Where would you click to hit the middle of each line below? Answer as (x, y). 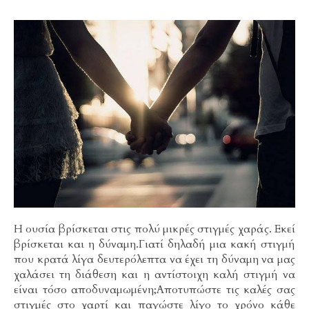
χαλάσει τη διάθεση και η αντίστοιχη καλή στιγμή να (154, 275)
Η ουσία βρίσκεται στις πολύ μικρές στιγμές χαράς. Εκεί (154, 229)
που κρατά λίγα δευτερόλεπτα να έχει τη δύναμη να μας (154, 260)
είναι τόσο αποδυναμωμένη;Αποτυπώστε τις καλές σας (154, 290)
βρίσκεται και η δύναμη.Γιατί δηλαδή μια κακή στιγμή (154, 245)
